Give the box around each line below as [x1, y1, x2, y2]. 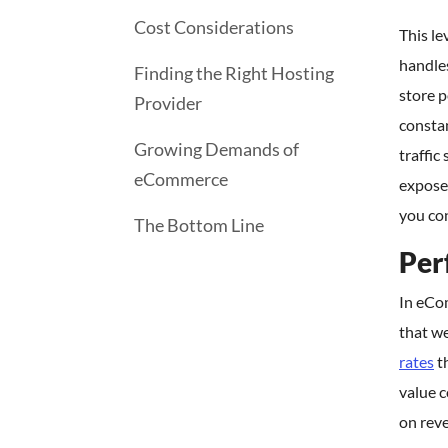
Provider [134, 92, 202, 114]
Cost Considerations [134, 16, 294, 38]
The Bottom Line [134, 214, 264, 236]
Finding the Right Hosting [134, 62, 334, 84]
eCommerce [134, 168, 228, 190]
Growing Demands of [134, 138, 299, 160]
